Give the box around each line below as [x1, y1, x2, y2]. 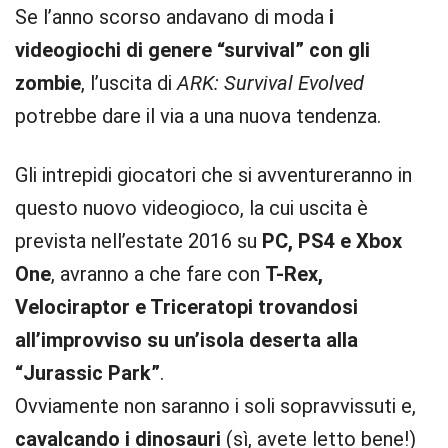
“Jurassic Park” [15, 361, 160, 385]
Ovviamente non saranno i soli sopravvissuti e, [15, 394, 416, 418]
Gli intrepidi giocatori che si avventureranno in [15, 163, 412, 187]
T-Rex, [265, 262, 323, 286]
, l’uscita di [81, 71, 177, 95]
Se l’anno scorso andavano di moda [15, 5, 329, 29]
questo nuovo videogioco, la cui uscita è [15, 196, 368, 220]
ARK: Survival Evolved [177, 71, 364, 95]
